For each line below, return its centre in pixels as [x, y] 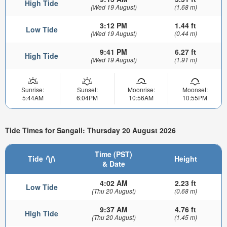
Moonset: [195, 89]
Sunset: [87, 89]
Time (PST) [113, 154]
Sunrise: [33, 89]
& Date [113, 163]
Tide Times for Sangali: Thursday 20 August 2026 [90, 130]
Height [185, 158]
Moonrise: [141, 89]
